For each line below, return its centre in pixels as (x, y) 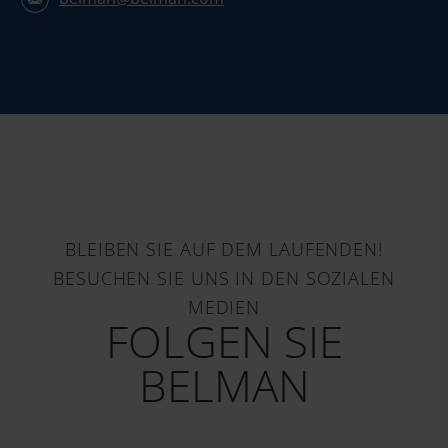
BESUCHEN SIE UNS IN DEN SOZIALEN (224, 278)
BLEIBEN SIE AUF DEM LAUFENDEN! (224, 249)
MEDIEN (224, 307)
